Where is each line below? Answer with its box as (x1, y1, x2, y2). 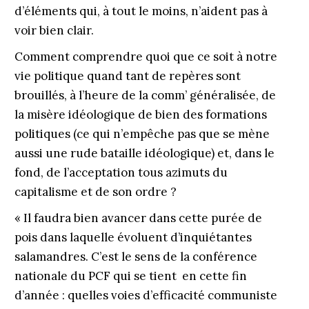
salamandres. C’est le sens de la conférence (14, 249, 257, 264)
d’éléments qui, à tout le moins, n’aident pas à (14, 3, 268, 19)
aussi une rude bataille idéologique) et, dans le (14, 146, 275, 161)
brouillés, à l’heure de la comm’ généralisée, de (14, 88, 276, 103)
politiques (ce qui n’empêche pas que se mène (14, 126, 270, 141)
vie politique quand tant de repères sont (14, 68, 241, 83)
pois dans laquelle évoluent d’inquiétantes (14, 230, 252, 245)
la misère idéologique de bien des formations (14, 107, 267, 122)
